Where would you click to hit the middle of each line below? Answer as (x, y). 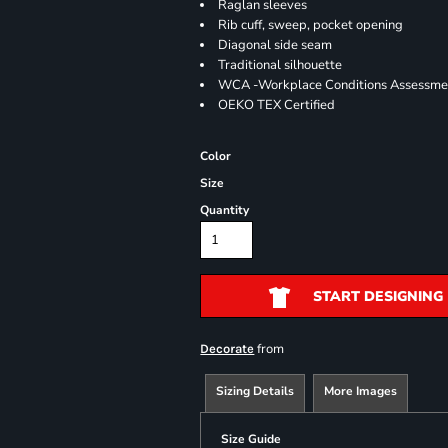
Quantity (225, 210)
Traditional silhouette (280, 65)
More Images (361, 391)
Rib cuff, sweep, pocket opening (311, 25)
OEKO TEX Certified (281, 105)
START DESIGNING (377, 297)
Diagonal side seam (275, 45)
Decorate (227, 348)
